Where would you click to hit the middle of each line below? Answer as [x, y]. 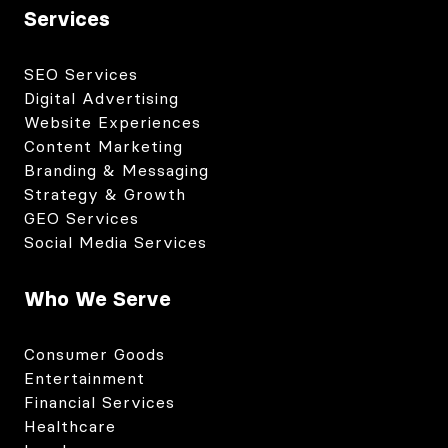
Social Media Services [115, 243]
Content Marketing [103, 147]
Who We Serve [97, 299]
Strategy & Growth [105, 195]
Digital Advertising [101, 99]
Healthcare [70, 427]
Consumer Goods [94, 355]
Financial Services [99, 403]
